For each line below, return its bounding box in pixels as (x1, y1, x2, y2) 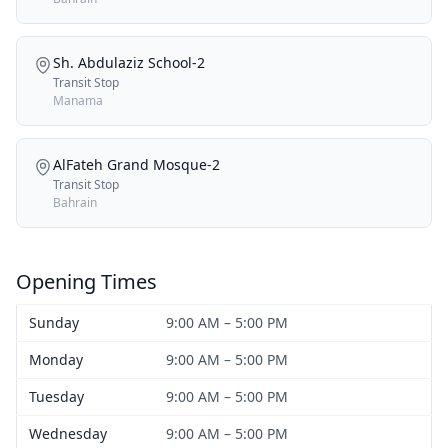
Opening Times (16, 267, 157, 295)
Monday (29, 349, 83, 369)
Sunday (29, 312, 79, 332)
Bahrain (53, 193, 97, 211)
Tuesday (29, 386, 84, 406)
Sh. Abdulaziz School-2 (53, 52, 205, 72)
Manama (53, 91, 103, 109)
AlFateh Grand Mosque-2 (53, 154, 220, 174)
